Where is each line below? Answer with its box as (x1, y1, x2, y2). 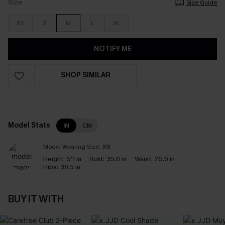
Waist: (135, 155, 153, 163)
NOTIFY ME (93, 44, 132, 54)
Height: (43, 155, 65, 163)
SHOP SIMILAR (60, 70, 110, 80)
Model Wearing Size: (43, 143, 100, 151)
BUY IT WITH (8, 192, 64, 206)
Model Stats (8, 121, 50, 130)
